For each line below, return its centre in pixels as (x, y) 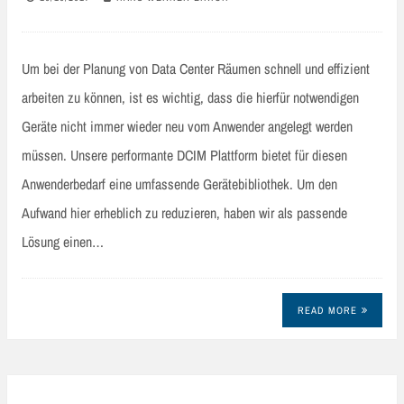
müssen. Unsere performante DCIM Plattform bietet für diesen (184, 155)
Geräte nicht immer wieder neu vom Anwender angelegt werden (187, 126)
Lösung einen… (63, 241)
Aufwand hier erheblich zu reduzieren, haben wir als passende (184, 212)
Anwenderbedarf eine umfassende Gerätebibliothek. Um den (179, 184)
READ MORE (327, 310)
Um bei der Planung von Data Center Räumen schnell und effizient (196, 68)
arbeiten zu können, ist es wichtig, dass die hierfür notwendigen (190, 97)
